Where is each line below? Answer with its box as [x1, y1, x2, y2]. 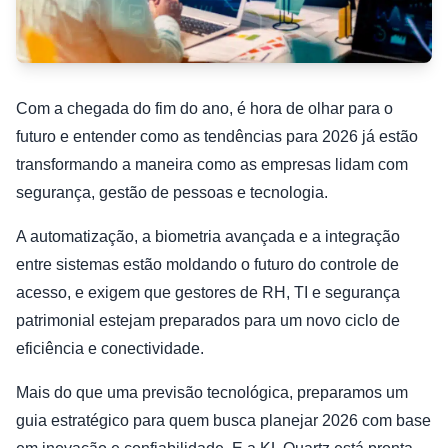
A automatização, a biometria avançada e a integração [16, 228, 400, 246]
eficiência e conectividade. [16, 340, 204, 358]
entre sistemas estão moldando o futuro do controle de [16, 256, 399, 274]
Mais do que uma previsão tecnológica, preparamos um [16, 384, 408, 402]
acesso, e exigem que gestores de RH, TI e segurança [16, 284, 400, 302]
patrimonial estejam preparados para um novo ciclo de [16, 312, 400, 330]
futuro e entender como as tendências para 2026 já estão [16, 128, 418, 146]
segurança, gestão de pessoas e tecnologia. [16, 184, 332, 202]
